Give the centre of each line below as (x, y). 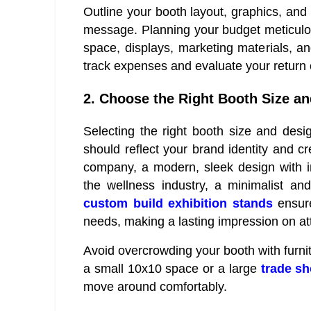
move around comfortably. (155, 287)
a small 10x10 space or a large (172, 269)
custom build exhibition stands (178, 204)
